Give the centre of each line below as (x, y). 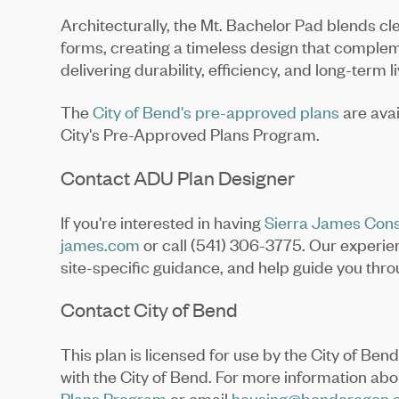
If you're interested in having (163, 222)
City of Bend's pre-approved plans (216, 112)
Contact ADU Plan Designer (178, 178)
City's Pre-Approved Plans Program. (191, 134)
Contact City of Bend (150, 310)
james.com (101, 244)
